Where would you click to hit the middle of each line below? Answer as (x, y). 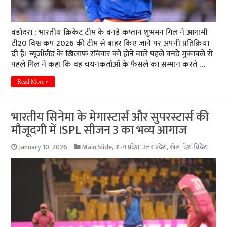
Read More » (33, 81)
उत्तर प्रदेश (155, 147)
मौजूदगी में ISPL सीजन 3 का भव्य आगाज (99, 130)
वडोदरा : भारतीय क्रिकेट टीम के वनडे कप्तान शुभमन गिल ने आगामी (110, 32)
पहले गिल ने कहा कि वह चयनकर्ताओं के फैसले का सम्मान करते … (108, 64)
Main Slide (97, 147)
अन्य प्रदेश (127, 147)
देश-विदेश (196, 147)
